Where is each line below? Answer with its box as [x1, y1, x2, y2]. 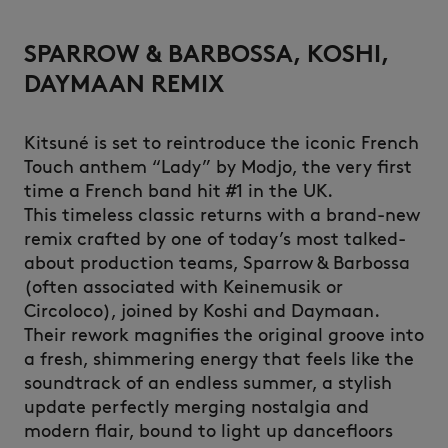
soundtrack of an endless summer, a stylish [24, 372, 392, 394]
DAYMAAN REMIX [24, 69, 224, 98]
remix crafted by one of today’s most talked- [24, 228, 406, 250]
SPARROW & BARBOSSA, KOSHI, [24, 39, 389, 68]
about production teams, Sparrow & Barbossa [24, 252, 410, 274]
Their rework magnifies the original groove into [24, 324, 424, 346]
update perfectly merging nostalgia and [24, 396, 369, 418]
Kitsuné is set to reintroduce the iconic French [24, 132, 419, 154]
